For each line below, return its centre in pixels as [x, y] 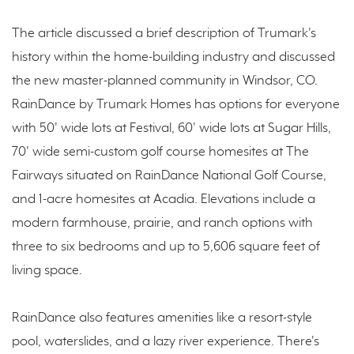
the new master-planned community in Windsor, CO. [165, 81]
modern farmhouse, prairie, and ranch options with [162, 224]
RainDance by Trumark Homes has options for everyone [176, 105]
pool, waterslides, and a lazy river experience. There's [166, 342]
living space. [47, 271]
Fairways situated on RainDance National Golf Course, [169, 176]
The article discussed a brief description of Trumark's [164, 34]
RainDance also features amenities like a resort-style [162, 318]
